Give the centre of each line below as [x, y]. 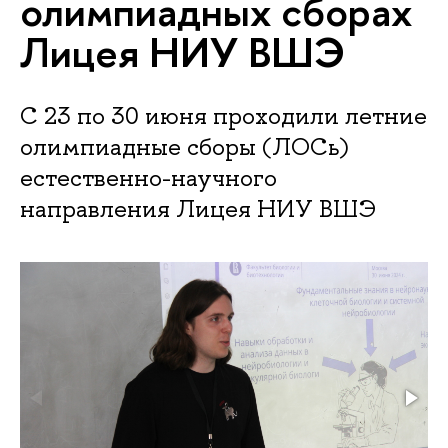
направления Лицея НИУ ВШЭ [198, 208]
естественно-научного [148, 177]
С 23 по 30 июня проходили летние [223, 115]
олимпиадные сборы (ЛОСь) [184, 146]
